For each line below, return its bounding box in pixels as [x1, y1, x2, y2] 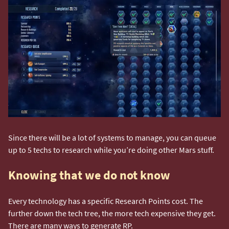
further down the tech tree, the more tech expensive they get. [8, 208, 216, 218]
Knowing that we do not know [8, 167, 170, 183]
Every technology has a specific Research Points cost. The [8, 195, 203, 206]
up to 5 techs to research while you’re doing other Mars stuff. [8, 144, 216, 155]
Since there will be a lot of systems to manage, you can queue [8, 132, 216, 143]
